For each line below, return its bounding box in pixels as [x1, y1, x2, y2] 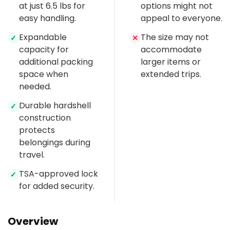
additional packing [19, 56, 93, 68]
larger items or [141, 56, 201, 68]
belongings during [19, 137, 90, 149]
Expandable [19, 31, 67, 44]
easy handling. [19, 12, 76, 25]
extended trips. [141, 68, 201, 81]
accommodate [141, 44, 202, 56]
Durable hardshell [19, 100, 91, 112]
